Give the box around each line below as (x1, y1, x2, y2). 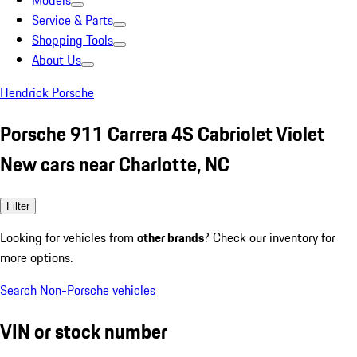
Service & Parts (32, 10, 113, 29)
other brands (137, 227, 204, 247)
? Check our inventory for (204, 227, 335, 247)
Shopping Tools (32, 30, 113, 49)
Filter (6, 199, 29, 212)
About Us (32, 50, 81, 69)
